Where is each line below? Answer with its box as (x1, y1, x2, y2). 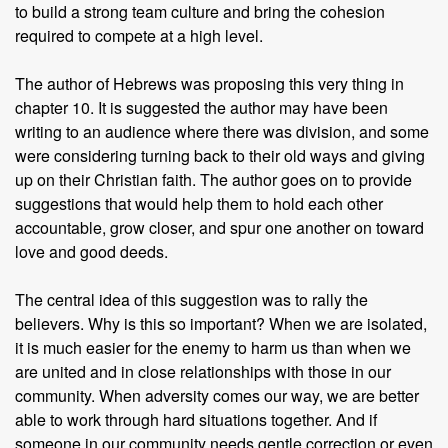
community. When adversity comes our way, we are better (15, 384, 419, 407)
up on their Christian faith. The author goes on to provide (15, 168, 412, 191)
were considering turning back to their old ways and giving (15, 144, 425, 167)
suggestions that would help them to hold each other (15, 192, 383, 215)
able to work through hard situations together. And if (15, 408, 377, 431)
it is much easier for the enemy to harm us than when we (15, 336, 411, 359)
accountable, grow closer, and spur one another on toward (15, 216, 424, 239)
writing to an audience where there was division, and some (15, 120, 429, 143)
